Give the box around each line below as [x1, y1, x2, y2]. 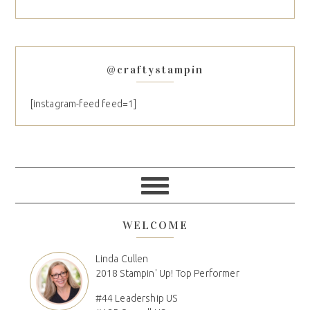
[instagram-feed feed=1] [30, 98, 137, 110]
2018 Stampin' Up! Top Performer [95, 268, 239, 280]
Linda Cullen [95, 253, 149, 265]
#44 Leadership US [95, 293, 178, 304]
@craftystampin [107, 63, 203, 77]
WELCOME [122, 219, 188, 232]
